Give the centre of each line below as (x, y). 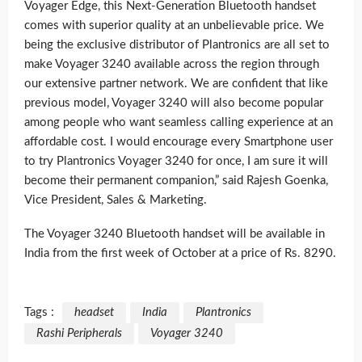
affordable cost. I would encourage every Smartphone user (179, 141)
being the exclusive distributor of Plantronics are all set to (177, 44)
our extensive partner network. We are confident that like (176, 83)
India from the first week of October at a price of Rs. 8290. (180, 253)
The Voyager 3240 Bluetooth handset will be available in (175, 234)
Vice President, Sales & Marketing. (116, 200)
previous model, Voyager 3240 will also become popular (174, 103)
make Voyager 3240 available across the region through (172, 64)
